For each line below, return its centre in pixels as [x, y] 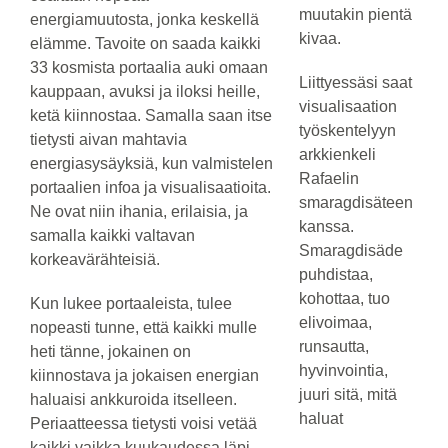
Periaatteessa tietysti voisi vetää [143, 424]
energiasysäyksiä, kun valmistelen [151, 164]
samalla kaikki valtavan [112, 236]
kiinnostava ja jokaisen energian [144, 376]
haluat [320, 419]
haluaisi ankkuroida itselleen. [133, 400]
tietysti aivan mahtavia [108, 140]
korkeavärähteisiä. [94, 260]
